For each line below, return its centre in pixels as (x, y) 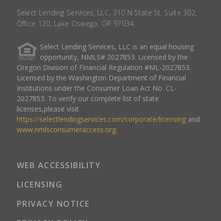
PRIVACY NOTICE (53, 204)
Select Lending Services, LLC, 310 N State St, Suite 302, (107, 13)
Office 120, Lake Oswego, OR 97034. (76, 23)
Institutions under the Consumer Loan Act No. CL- (96, 88)
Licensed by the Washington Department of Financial (101, 78)
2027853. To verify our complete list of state (88, 98)
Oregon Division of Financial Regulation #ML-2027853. (104, 67)
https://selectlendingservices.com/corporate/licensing (101, 119)
